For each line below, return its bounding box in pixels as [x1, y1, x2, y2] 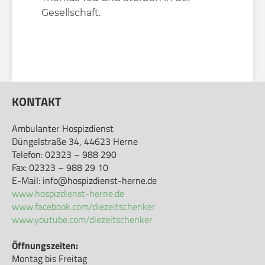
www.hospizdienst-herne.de [12, 186, 124, 201]
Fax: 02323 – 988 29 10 [12, 160, 108, 174]
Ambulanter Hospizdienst [12, 121, 114, 135]
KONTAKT [12, 92, 62, 111]
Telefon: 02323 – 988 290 [12, 147, 117, 161]
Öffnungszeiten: [12, 238, 78, 253]
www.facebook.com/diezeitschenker [12, 199, 156, 214]
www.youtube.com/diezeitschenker [12, 212, 153, 227]
